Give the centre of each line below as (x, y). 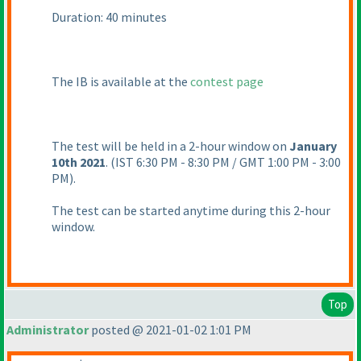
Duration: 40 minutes (109, 17)
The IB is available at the (121, 82)
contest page (227, 82)
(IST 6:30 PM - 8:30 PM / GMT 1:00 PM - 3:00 (226, 162)
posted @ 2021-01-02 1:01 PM (170, 330)
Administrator (48, 330)
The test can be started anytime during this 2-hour (191, 211)
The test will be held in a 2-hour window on (170, 146)
